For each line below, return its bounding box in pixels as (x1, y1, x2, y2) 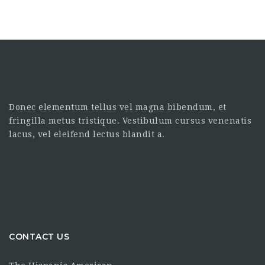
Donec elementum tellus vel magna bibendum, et (9, 102, 227, 112)
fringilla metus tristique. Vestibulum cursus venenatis (9, 115, 251, 125)
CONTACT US (9, 231, 69, 242)
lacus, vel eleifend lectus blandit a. (9, 129, 165, 139)
